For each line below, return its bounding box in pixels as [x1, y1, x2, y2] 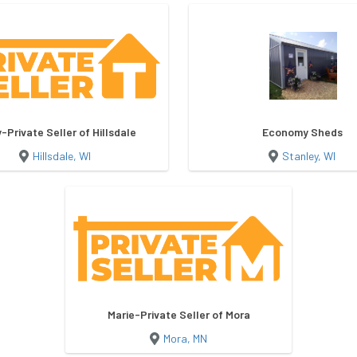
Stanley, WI [282, 148, 336, 163]
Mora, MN [163, 331, 207, 345]
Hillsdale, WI [32, 148, 91, 163]
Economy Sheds [261, 124, 343, 139]
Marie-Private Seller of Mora [107, 307, 250, 321]
